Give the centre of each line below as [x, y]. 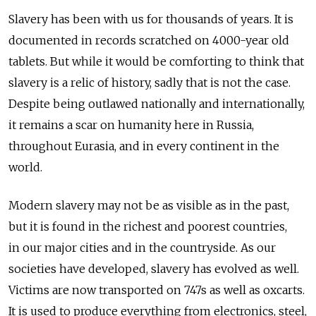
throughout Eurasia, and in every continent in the [144, 146]
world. [25, 168]
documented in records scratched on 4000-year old [149, 41]
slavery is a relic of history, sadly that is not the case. [150, 83]
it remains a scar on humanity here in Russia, [131, 125]
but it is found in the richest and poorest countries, [148, 227]
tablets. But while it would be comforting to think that [156, 62]
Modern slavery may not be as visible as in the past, [149, 206]
